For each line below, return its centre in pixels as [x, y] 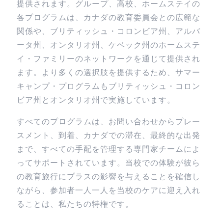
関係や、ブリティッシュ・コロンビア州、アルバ [108, 31]
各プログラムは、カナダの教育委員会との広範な [108, 17]
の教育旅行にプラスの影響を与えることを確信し [108, 176]
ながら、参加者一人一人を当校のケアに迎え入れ [108, 190]
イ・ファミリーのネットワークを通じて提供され [108, 58]
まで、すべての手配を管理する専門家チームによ [108, 149]
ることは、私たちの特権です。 [75, 204]
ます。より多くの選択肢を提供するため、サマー [108, 72]
